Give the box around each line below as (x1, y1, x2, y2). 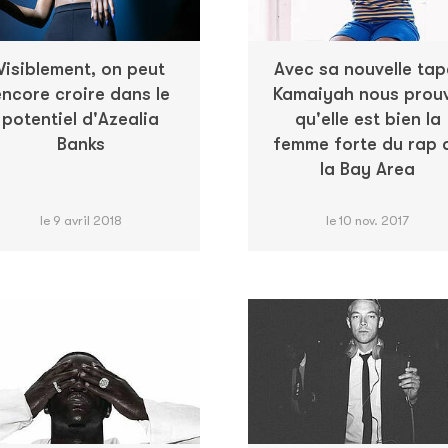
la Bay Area (320, 158, 415, 179)
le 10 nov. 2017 (326, 212, 409, 228)
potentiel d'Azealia (2, 108, 159, 129)
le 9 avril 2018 (39, 212, 122, 228)
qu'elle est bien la (294, 108, 441, 129)
